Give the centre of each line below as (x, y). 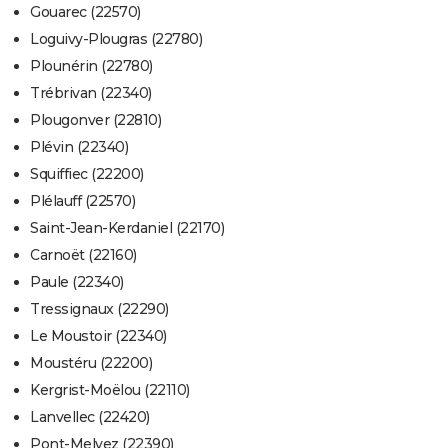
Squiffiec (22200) (87, 174)
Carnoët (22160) (83, 255)
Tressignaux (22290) (99, 309)
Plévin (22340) (79, 147)
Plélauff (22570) (82, 201)
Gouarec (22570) (85, 12)
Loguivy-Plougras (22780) (116, 39)
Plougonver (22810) (95, 120)
